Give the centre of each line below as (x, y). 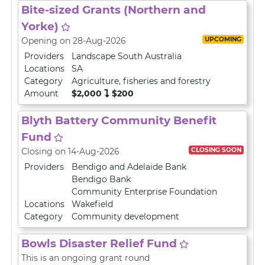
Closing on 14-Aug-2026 (70, 151)
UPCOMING (223, 39)
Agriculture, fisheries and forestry (141, 81)
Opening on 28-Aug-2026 (74, 41)
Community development (125, 216)
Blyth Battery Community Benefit (119, 120)
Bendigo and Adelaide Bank (129, 167)
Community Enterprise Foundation (144, 192)
